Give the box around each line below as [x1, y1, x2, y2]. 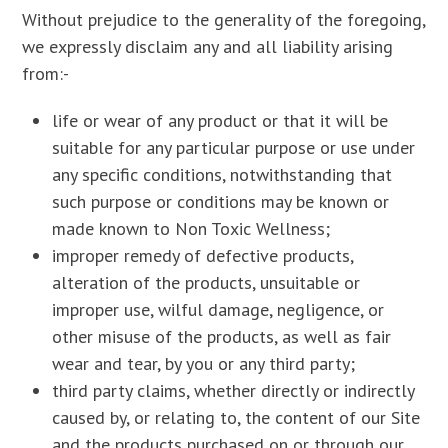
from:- [22, 62, 70, 85]
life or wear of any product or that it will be [52, 109, 389, 132]
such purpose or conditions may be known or [52, 190, 390, 213]
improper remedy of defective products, [52, 244, 354, 267]
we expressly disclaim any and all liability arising [22, 35, 394, 58]
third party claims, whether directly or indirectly [52, 379, 415, 402]
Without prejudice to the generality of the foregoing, [22, 8, 426, 31]
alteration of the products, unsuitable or [52, 271, 361, 294]
